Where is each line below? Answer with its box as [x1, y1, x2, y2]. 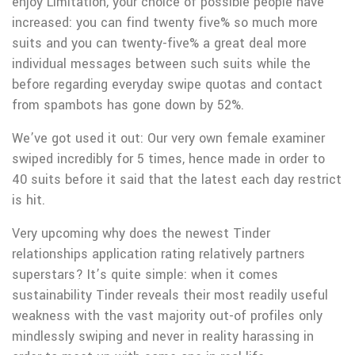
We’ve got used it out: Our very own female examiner [12, 129, 325, 147]
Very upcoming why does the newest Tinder [12, 224, 270, 242]
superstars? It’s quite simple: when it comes [12, 265, 278, 284]
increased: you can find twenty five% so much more [12, 13, 318, 32]
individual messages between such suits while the [12, 55, 311, 73]
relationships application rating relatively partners [12, 245, 305, 263]
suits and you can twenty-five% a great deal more [12, 34, 307, 52]
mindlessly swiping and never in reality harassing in [12, 327, 314, 345]
